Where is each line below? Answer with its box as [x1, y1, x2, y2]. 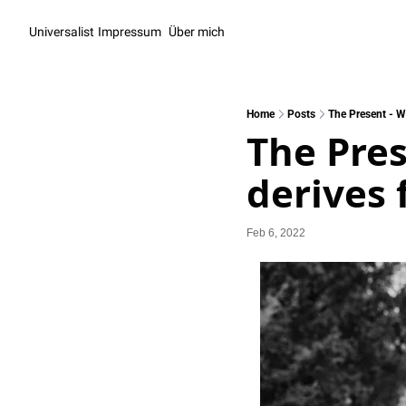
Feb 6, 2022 [246, 226, 305, 239]
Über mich [169, 24, 225, 39]
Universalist [29, 24, 94, 39]
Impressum [98, 24, 161, 39]
